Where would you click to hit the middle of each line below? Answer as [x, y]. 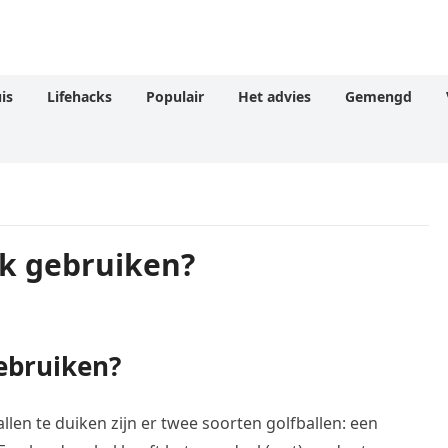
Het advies [274, 96]
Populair [175, 96]
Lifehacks [79, 96]
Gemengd [378, 96]
